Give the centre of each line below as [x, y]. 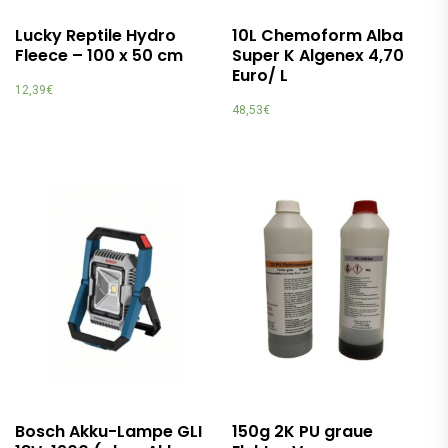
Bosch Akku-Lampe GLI [108, 432]
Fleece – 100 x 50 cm [99, 56]
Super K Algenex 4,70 [318, 56]
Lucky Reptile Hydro [95, 36]
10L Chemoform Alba [318, 36]
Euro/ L [260, 76]
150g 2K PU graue [303, 432]
